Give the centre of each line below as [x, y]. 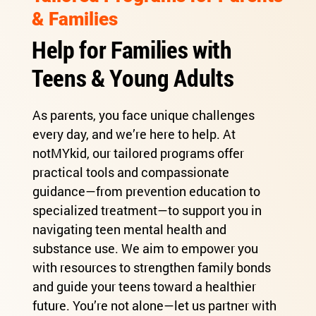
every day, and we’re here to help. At [134, 134]
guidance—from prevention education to [146, 191]
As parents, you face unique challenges [143, 115]
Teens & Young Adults [133, 77]
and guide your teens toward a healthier [144, 286]
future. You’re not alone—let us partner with [154, 305]
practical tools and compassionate [130, 172]
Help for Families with [139, 49]
